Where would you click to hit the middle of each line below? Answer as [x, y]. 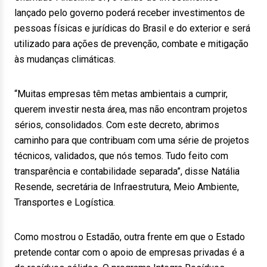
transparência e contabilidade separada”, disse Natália [127, 171]
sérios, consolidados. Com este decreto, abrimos [117, 125]
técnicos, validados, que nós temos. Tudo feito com [121, 156]
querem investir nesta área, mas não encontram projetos [131, 109]
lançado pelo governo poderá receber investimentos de [130, 13]
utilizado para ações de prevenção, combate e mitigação [131, 44]
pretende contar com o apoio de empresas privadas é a [129, 252]
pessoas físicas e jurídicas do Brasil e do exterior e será [132, 28]
